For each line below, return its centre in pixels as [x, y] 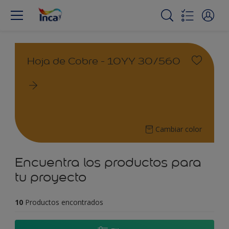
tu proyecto [51, 177]
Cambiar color [179, 129]
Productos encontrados [64, 202]
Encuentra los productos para [108, 162]
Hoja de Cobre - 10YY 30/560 [104, 61]
